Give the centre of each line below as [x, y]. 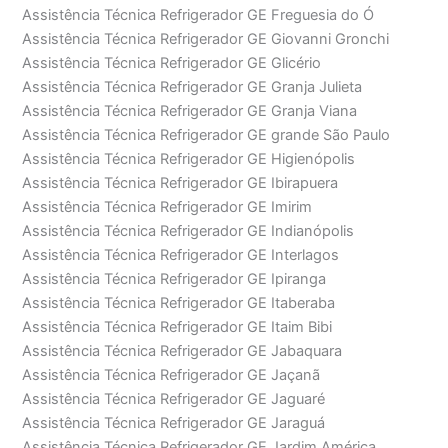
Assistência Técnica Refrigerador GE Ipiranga [174, 279]
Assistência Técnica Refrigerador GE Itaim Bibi [177, 327]
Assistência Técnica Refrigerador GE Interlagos [181, 255]
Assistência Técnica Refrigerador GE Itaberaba [179, 303]
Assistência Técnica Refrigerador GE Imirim [167, 207]
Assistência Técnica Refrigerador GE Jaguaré [174, 399]
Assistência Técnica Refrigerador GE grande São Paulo [206, 135]
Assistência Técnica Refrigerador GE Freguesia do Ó [198, 15]
